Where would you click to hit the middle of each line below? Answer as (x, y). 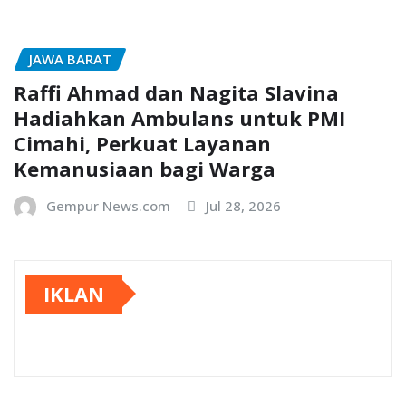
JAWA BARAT (70, 59)
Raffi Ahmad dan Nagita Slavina (176, 92)
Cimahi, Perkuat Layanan (142, 143)
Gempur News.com (108, 205)
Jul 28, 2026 (243, 205)
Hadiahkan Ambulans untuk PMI (179, 117)
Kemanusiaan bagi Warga (145, 168)
